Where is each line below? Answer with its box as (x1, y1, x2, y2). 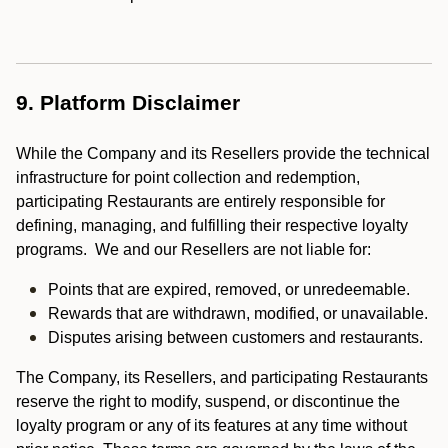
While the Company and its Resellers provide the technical (16, 145, 430, 162)
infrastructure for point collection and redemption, (16, 169, 360, 186)
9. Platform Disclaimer (16, 91, 240, 115)
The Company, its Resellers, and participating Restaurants (16, 369, 428, 386)
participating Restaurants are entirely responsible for (16, 193, 385, 210)
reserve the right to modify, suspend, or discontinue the (16, 393, 400, 410)
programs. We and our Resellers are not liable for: (16, 241, 371, 258)
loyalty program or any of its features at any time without (16, 417, 407, 434)
